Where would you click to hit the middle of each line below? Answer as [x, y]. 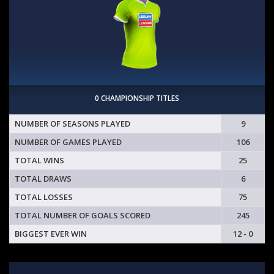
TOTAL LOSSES [44, 197]
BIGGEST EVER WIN [51, 234]
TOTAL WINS [39, 161]
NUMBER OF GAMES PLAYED [68, 142]
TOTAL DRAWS [43, 179]
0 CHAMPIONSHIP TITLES [137, 98]
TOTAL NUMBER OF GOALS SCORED [83, 216]
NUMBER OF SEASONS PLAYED [72, 124]
